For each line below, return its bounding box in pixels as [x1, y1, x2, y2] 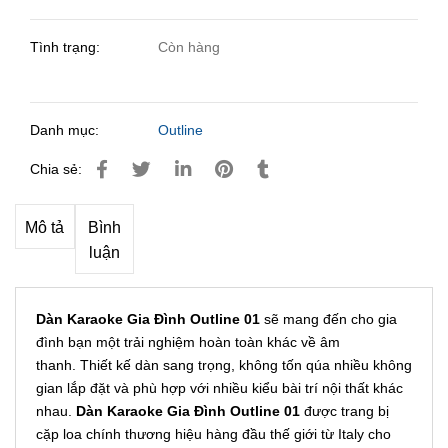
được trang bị [300, 402, 389, 419]
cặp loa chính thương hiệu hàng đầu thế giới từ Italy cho [36, 425, 391, 442]
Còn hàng [158, 38, 221, 55]
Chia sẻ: [30, 160, 82, 177]
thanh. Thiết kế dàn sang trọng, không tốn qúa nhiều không [36, 356, 412, 373]
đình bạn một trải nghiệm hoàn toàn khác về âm [36, 333, 340, 350]
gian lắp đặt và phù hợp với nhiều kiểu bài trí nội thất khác [36, 379, 403, 396]
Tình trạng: [30, 38, 104, 55]
